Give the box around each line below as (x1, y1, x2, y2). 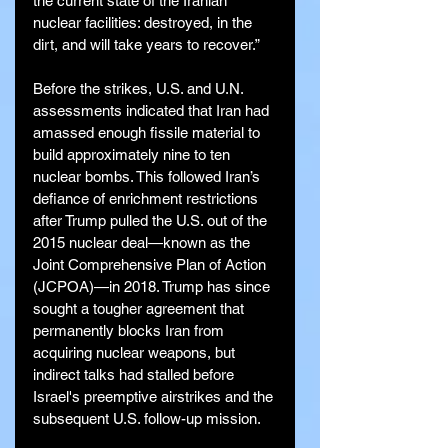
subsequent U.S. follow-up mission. (33, 409, 261, 427)
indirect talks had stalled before (33, 365, 238, 383)
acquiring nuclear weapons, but (33, 343, 239, 361)
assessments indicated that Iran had (33, 101, 273, 119)
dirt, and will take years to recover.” (33, 35, 260, 53)
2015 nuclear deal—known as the (33, 233, 254, 251)
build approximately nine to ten (33, 145, 234, 163)
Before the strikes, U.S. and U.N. (33, 79, 247, 97)
